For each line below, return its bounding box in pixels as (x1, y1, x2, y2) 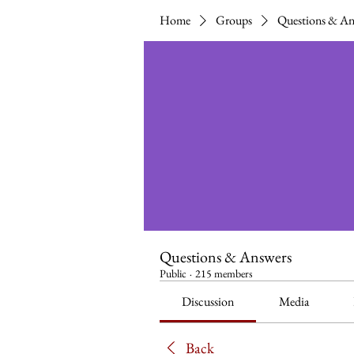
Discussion (182, 293, 235, 310)
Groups (216, 12, 252, 28)
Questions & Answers (160, 246, 292, 267)
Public (160, 265, 186, 281)
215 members (195, 265, 253, 281)
